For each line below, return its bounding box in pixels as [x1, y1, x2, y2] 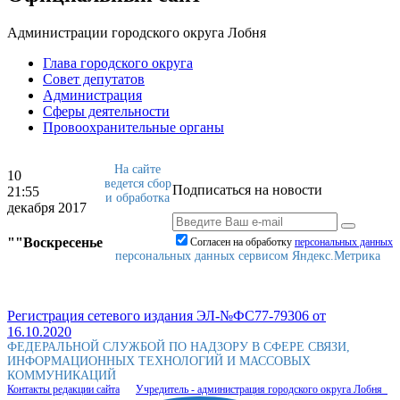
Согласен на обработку [190, 236, 295, 249]
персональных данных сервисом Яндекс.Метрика [115, 249, 380, 263]
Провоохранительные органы [43, 120, 224, 136]
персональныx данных [295, 236, 393, 249]
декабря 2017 [7, 200, 87, 216]
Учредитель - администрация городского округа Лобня [136, 383, 387, 396]
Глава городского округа [43, 55, 193, 71]
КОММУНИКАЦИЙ [7, 369, 116, 383]
